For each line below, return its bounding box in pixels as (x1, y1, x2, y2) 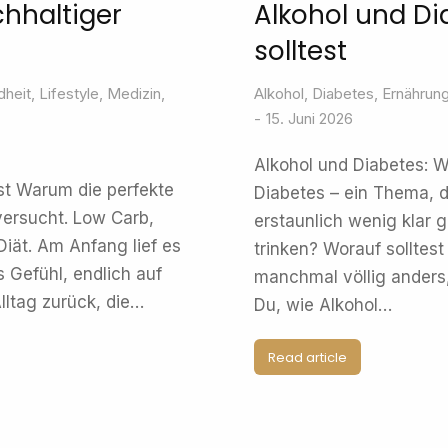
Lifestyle (39, 84, 99, 103)
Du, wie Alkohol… (254, 295, 392, 315)
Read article (268, 347, 347, 367)
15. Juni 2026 (266, 109, 353, 128)
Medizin (107, 84, 161, 103)
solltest (254, 33, 347, 69)
